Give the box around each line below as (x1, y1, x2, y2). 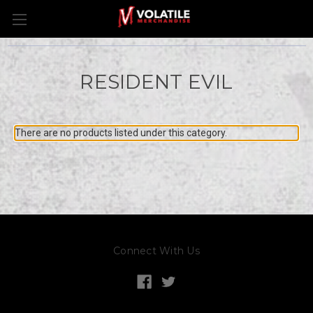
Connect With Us (113, 245, 200, 257)
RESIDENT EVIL (80, 70, 233, 94)
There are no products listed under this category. (15, 127, 227, 138)
